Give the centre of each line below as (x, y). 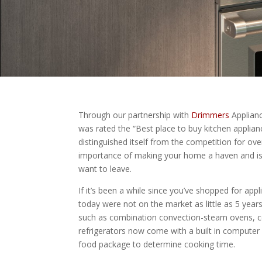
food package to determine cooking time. (157, 244)
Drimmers (211, 115)
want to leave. (105, 168)
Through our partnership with (135, 115)
